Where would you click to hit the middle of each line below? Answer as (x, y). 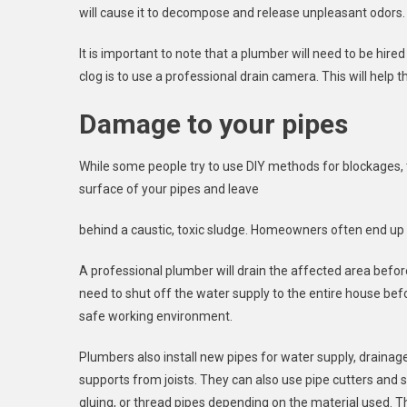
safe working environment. (156, 317)
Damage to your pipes (213, 124)
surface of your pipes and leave (169, 189)
